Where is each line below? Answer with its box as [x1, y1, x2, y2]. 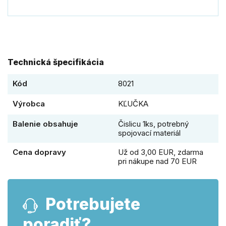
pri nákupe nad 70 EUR [118, 156, 197, 166]
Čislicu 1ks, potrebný [118, 119, 189, 129]
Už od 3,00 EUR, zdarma [118, 147, 203, 157]
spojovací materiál [118, 128, 181, 138]
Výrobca [13, 99, 45, 109]
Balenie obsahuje [13, 119, 78, 129]
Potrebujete [45, 194, 140, 214]
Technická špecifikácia [8, 57, 104, 68]
